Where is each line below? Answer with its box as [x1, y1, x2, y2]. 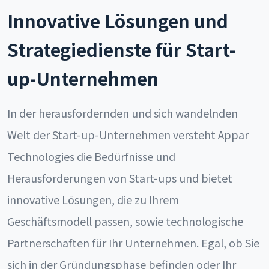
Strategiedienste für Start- [7, 36, 235, 62]
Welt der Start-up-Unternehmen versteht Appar [7, 127, 249, 142]
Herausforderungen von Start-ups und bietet [7, 170, 232, 186]
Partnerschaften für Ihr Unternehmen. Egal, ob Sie [7, 235, 259, 250]
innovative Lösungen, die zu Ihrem [7, 192, 179, 207]
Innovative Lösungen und [7, 7, 228, 34]
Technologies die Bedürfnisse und [7, 148, 175, 164]
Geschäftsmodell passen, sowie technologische [7, 213, 243, 229]
